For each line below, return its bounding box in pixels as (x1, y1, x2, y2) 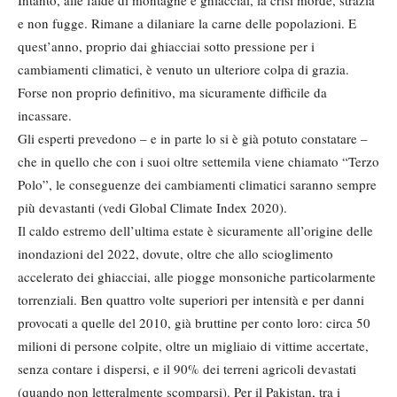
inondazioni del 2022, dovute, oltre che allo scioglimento (18, 245, 333, 263)
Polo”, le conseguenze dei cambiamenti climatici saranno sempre (18, 175, 377, 194)
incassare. (18, 106, 72, 125)
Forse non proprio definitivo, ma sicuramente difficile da (18, 83, 327, 102)
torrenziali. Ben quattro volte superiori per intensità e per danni (18, 291, 364, 309)
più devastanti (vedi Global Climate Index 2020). (18, 198, 287, 217)
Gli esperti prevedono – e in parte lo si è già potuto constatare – (18, 129, 368, 148)
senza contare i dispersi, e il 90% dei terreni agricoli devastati (18, 360, 356, 378)
